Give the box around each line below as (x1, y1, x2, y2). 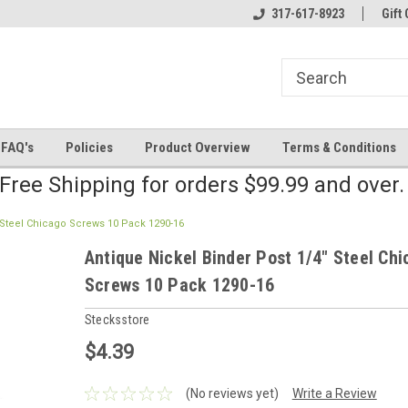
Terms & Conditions (282, 139, 396, 156)
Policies (66, 139, 113, 156)
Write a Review (291, 385, 377, 401)
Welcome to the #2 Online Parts (90, 6, 264, 21)
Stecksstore (84, 311, 150, 327)
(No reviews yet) (185, 385, 279, 401)
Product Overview (145, 139, 250, 156)
